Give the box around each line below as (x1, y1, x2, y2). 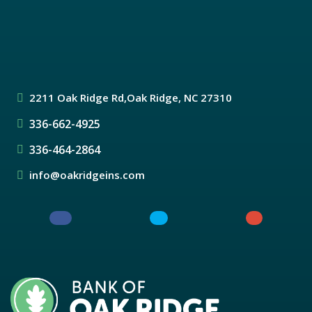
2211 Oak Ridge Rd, (29, 90, 127, 104)
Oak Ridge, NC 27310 (127, 90, 233, 104)
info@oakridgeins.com (29, 167, 146, 182)
